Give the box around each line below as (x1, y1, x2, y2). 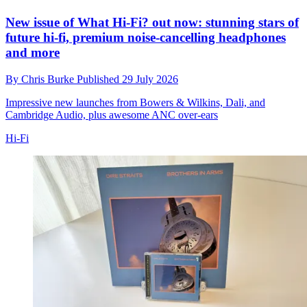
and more (5, 45, 60, 60)
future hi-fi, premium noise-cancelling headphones (5, 30, 286, 45)
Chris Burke (21, 73, 77, 85)
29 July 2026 (122, 73, 178, 85)
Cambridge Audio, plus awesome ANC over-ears (5, 108, 218, 121)
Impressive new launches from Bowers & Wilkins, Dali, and (5, 96, 265, 108)
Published (77, 73, 122, 85)
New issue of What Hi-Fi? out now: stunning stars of (5, 15, 299, 30)
